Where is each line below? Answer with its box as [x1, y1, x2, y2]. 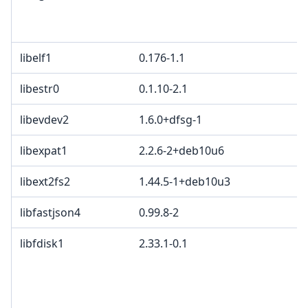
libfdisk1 [20, 236, 64, 252]
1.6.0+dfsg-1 [139, 112, 202, 128]
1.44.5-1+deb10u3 [139, 174, 230, 190]
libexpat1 [20, 143, 67, 159]
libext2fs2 [20, 174, 70, 190]
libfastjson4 [20, 205, 80, 221]
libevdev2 [20, 112, 69, 128]
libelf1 [20, 50, 52, 66]
